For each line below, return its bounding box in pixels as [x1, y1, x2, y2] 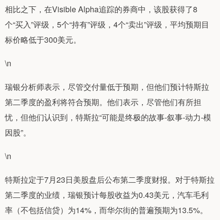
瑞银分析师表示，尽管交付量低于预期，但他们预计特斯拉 [5, 81, 209, 92]
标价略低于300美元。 [5, 33, 81, 45]
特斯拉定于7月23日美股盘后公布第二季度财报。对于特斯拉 [5, 173, 215, 185]
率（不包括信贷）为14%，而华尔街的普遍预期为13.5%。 [5, 204, 208, 216]
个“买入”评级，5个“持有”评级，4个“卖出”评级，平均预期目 [5, 18, 209, 30]
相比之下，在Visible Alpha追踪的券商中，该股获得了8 [5, 3, 197, 15]
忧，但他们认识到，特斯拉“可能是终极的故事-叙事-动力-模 [5, 111, 211, 123]
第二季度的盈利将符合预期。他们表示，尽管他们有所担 [5, 96, 201, 108]
